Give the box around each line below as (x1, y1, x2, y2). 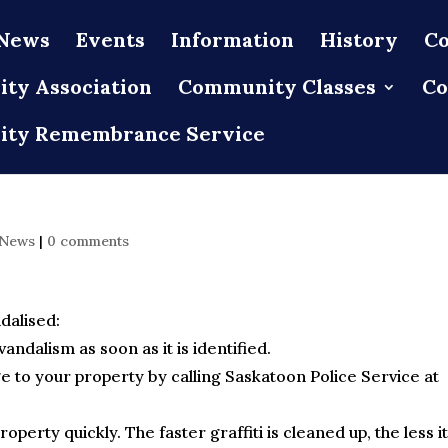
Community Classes (178, 74, 376, 99)
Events (76, 27, 145, 52)
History (320, 27, 398, 52)
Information (171, 27, 294, 52)
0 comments (47, 232, 129, 250)
